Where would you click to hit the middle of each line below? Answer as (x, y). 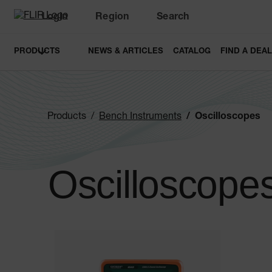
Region (112, 18)
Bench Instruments (140, 117)
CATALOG (192, 52)
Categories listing (131, 229)
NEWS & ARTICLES (125, 52)
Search (173, 18)
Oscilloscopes (228, 117)
